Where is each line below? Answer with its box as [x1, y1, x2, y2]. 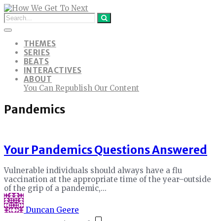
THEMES [24, 39, 56, 48]
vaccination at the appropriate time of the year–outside [4, 174, 211, 184]
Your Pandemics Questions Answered [4, 143, 207, 157]
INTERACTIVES [24, 66, 82, 75]
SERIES [24, 48, 50, 57]
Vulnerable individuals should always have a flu [4, 165, 182, 175]
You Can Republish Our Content [24, 83, 139, 93]
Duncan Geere [26, 205, 79, 215]
